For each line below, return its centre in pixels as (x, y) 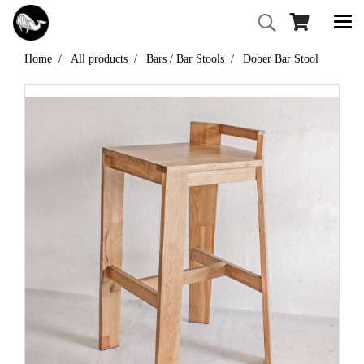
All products (99, 59)
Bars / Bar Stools (185, 59)
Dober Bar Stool (281, 59)
